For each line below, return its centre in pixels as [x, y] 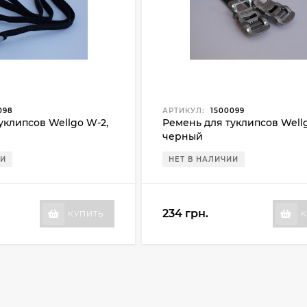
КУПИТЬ [86, 214]
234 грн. [186, 213]
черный [183, 136]
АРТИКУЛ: [184, 111]
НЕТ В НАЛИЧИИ [204, 159]
